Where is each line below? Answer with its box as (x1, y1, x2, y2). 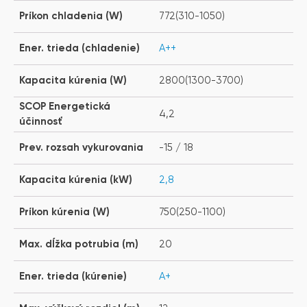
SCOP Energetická (19, 101, 110, 112)
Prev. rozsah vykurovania (19, 142, 143, 153)
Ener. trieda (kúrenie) (19, 271, 127, 282)
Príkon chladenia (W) (19, 10, 123, 21)
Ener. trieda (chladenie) (19, 42, 140, 53)
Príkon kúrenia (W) (19, 206, 110, 217)
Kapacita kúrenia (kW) (19, 174, 132, 185)
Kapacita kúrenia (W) (19, 75, 127, 86)
